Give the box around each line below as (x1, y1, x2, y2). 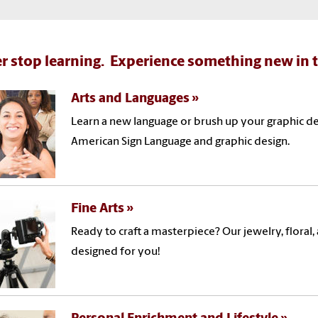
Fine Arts (71, 202, 125, 216)
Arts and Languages (71, 92, 190, 106)
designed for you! (71, 246, 163, 258)
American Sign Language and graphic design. (71, 136, 290, 148)
